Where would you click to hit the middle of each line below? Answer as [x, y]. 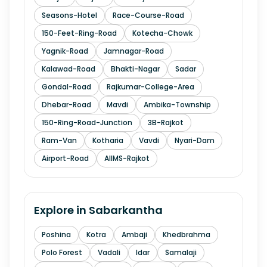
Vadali [109, 252]
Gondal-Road [66, 87]
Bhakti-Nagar [135, 69]
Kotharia [108, 140]
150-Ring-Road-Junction [87, 122]
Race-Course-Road [148, 15]
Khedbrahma [187, 235]
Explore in [61, 210]
